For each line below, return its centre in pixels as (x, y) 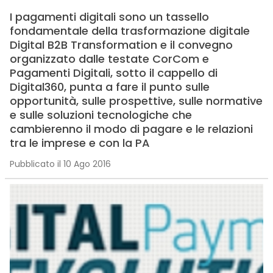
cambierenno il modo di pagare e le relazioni (131, 129)
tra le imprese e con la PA (80, 143)
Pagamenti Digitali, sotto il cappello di (113, 73)
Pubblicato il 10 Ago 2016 (60, 164)
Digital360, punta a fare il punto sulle (109, 87)
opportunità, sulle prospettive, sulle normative (136, 101)
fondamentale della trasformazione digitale (129, 31)
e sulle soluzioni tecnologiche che (101, 115)
